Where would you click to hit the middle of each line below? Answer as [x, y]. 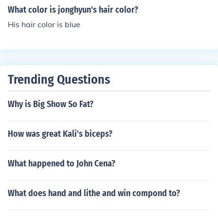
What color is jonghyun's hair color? [73, 10]
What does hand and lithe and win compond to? [94, 193]
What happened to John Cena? [62, 163]
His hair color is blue [44, 24]
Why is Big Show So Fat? [51, 104]
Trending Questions [59, 80]
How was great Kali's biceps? [60, 134]
